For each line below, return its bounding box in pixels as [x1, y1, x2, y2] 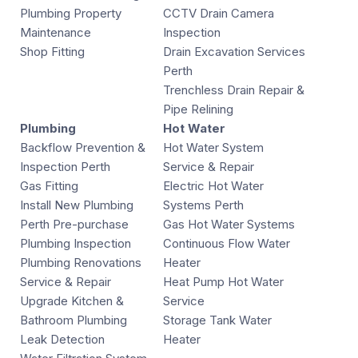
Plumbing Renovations [20, 255, 141, 271]
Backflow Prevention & [20, 140, 145, 156]
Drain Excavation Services [163, 44, 305, 60]
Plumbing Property [20, 6, 121, 22]
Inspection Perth [20, 159, 110, 175]
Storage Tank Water [163, 312, 272, 328]
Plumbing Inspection [20, 236, 131, 252]
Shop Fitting [20, 44, 85, 60]
